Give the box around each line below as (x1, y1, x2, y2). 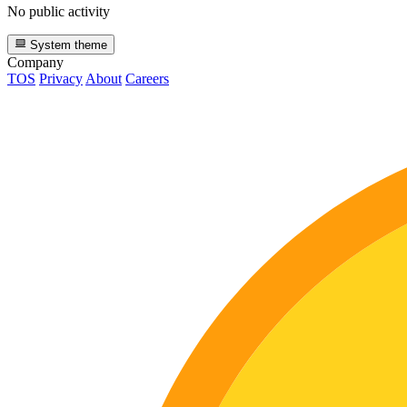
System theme (26, 37, 108, 52)
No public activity (7, 3, 110, 19)
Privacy (39, 70, 83, 86)
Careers (125, 70, 169, 86)
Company (7, 54, 64, 70)
